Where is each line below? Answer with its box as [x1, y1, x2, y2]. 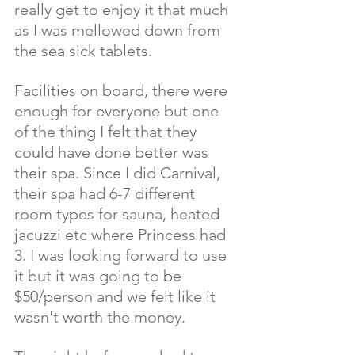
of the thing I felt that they [14, 122, 200, 142]
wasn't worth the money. [14, 307, 189, 327]
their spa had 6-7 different [14, 184, 199, 204]
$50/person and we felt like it [14, 287, 219, 307]
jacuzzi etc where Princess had [14, 225, 230, 245]
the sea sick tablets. [14, 41, 156, 61]
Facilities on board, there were [14, 81, 231, 101]
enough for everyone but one [14, 101, 223, 121]
